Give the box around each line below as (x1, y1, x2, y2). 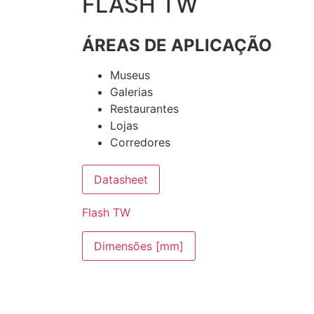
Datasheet (94, 172, 148, 186)
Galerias (110, 85, 153, 99)
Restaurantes (110, 102, 179, 116)
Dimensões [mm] (94, 238, 184, 253)
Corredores (110, 135, 170, 149)
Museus (110, 68, 150, 82)
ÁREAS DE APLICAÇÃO (82, 35, 272, 55)
